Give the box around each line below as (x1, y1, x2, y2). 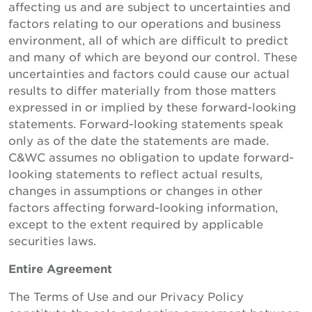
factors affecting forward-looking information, (8, 200, 278, 214)
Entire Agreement (8, 261, 112, 275)
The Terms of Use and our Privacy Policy (8, 289, 244, 303)
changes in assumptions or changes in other (8, 183, 263, 197)
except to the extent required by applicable (8, 217, 263, 231)
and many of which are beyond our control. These (8, 49, 297, 63)
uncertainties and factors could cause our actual (8, 66, 290, 80)
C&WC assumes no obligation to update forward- (8, 150, 294, 164)
